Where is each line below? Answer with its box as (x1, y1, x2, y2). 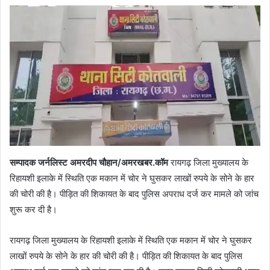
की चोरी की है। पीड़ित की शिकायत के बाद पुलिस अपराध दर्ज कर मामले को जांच (10, 187, 259, 199)
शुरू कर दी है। (10, 203, 57, 215)
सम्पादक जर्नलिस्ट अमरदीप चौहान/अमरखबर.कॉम (10, 156, 168, 168)
